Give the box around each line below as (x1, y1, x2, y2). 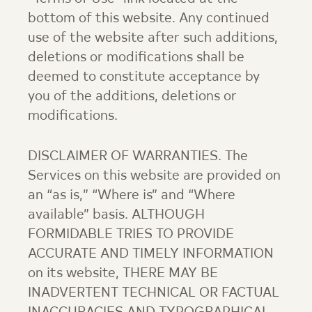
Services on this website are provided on (28, 169, 281, 183)
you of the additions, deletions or (28, 90, 237, 104)
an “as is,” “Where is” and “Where (28, 189, 235, 203)
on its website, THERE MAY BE (28, 267, 218, 281)
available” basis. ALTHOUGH (28, 208, 205, 222)
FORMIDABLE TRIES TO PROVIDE (28, 228, 234, 242)
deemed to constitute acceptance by (28, 70, 260, 84)
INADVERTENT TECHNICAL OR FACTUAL (28, 286, 279, 300)
